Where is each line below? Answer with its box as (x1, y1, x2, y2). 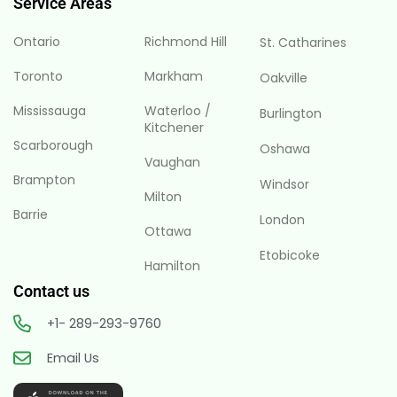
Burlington (260, 105, 323, 123)
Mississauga (13, 102, 86, 121)
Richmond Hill (144, 33, 228, 51)
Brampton (13, 171, 75, 190)
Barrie (13, 206, 48, 224)
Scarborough (13, 136, 93, 155)
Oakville (260, 69, 308, 88)
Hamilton (144, 257, 201, 276)
